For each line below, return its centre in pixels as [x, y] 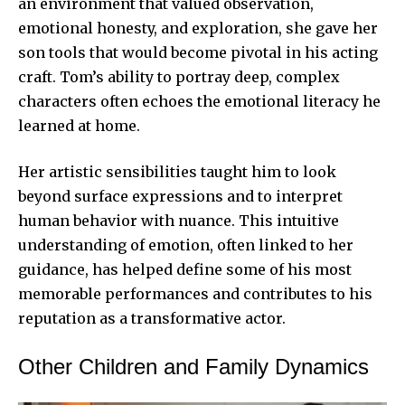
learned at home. [79, 125]
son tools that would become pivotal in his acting [198, 52]
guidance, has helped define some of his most [185, 269]
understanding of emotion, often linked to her [186, 245]
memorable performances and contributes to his [195, 293]
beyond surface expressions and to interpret [180, 196]
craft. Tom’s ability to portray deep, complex [179, 76]
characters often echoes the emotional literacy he [199, 101]
